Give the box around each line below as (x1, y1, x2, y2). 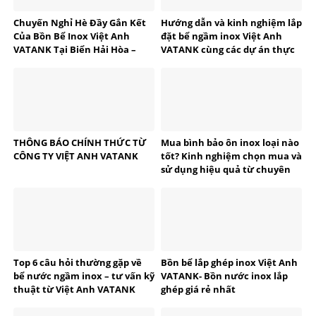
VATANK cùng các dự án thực (161, 42, 295, 56)
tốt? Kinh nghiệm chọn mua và (161, 149, 302, 162)
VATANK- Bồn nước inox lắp (161, 269, 288, 282)
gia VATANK (161, 176, 214, 189)
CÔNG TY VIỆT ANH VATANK (13, 149, 138, 162)
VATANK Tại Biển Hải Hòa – (13, 42, 136, 56)
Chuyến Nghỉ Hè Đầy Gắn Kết (13, 16, 146, 29)
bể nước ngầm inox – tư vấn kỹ (13, 269, 154, 282)
